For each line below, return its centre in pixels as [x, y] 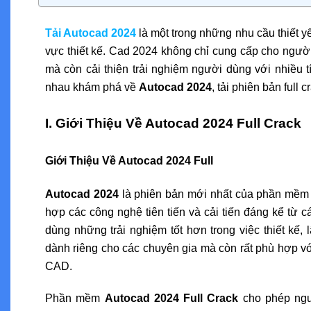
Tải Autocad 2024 [91, 33]
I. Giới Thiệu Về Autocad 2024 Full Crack [173, 123]
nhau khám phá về [92, 87]
